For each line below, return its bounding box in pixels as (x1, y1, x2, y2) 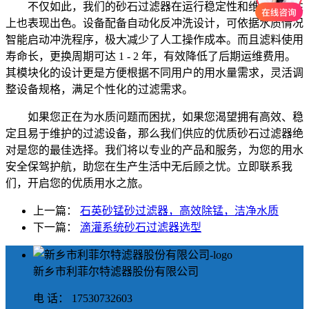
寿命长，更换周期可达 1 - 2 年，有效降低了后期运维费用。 (6, 50, 296, 62)
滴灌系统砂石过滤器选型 (80, 221, 201, 233)
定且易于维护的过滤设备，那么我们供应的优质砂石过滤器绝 (6, 127, 303, 139)
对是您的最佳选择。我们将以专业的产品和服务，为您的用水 (6, 143, 303, 156)
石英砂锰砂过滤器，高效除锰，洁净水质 (80, 204, 279, 217)
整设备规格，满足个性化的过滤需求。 (6, 83, 193, 95)
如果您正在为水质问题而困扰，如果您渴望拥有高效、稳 (28, 110, 303, 123)
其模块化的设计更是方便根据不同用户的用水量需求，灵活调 (6, 66, 303, 79)
